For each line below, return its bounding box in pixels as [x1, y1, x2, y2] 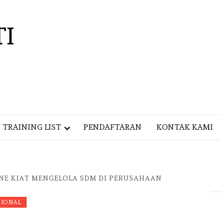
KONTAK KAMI [156, 122, 213, 132]
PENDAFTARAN [83, 122, 142, 132]
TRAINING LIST [2, 122, 61, 132]
